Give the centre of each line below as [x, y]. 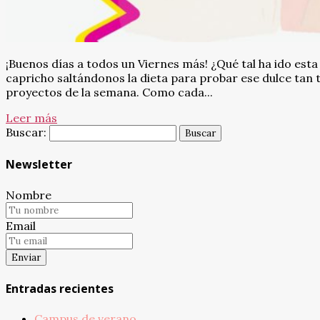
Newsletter [39, 165]
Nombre [29, 195]
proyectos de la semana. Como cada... [109, 92]
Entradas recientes [60, 289]
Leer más [31, 118]
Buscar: [26, 132]
